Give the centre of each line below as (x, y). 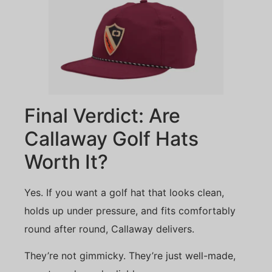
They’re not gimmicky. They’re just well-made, (130, 256)
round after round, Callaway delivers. (109, 229)
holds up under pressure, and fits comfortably (130, 210)
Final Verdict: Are (102, 115)
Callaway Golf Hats (111, 138)
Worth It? (66, 161)
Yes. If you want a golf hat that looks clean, (124, 192)
